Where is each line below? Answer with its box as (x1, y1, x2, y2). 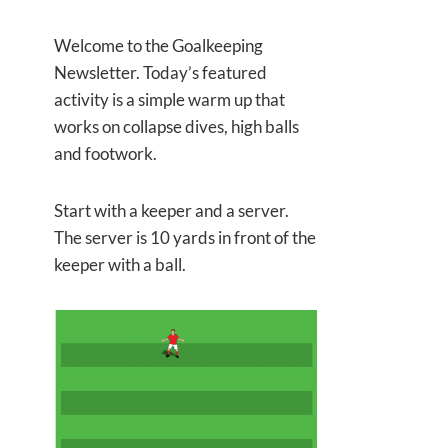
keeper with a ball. (54, 254, 186, 275)
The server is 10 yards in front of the (54, 227, 316, 248)
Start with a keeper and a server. (54, 200, 289, 221)
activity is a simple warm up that (54, 89, 285, 110)
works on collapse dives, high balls (54, 116, 299, 137)
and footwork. (54, 143, 157, 164)
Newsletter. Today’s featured (54, 62, 267, 83)
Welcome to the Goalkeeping (54, 35, 263, 56)
